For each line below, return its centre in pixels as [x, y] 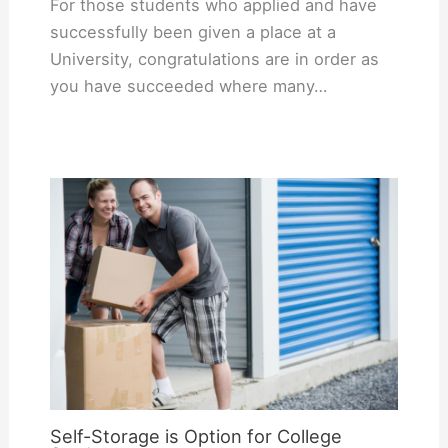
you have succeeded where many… [188, 85]
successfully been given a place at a [192, 31]
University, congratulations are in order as [214, 58]
